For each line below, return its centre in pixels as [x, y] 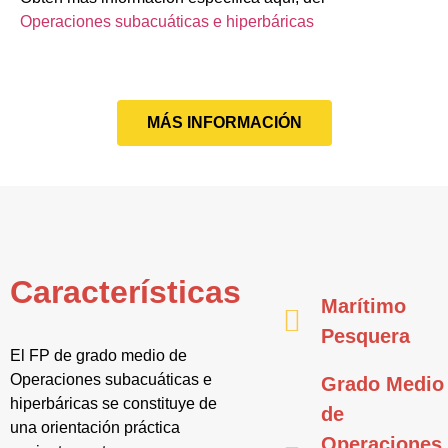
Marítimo [363, 306]
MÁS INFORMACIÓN [224, 122]
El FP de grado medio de [98, 355]
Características [125, 292]
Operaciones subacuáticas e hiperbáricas [167, 21]
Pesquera [365, 336]
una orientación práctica [95, 427]
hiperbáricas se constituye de [113, 403]
